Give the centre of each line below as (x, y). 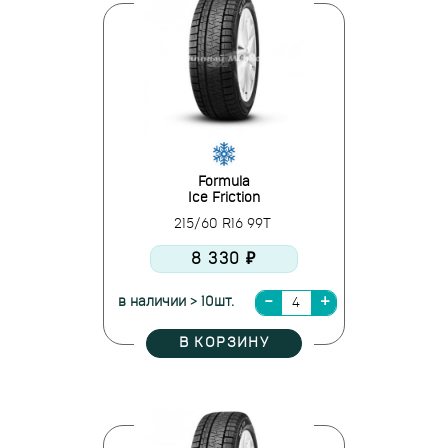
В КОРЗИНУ (224, 343)
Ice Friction (224, 198)
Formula (224, 182)
